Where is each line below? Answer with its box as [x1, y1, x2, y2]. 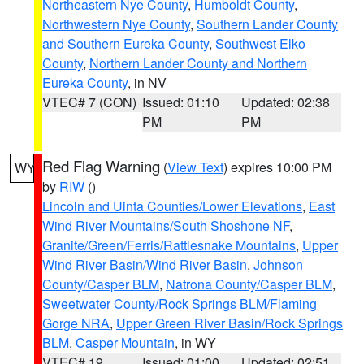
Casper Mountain [76, 333, 175, 352]
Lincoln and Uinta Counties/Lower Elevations [42, 197, 302, 215]
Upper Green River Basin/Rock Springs [116, 314, 343, 332]
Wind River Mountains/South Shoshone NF [42, 216, 289, 235]
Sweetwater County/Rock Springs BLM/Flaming [42, 294, 317, 313]
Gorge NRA [42, 314, 110, 332]
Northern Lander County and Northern [89, 54, 307, 72]
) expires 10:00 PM [223, 158, 331, 176]
